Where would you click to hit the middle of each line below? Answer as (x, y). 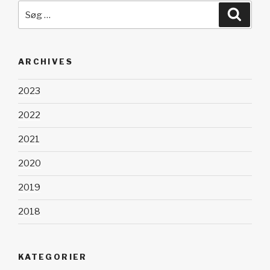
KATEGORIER (53, 256)
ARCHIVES (46, 62)
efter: (32, 22)
